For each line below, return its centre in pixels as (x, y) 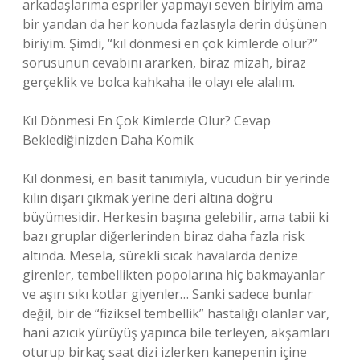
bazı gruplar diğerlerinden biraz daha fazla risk (164, 236)
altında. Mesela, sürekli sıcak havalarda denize (160, 256)
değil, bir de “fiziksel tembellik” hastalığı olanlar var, (176, 313)
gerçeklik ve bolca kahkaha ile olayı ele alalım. (159, 82)
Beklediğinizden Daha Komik (108, 140)
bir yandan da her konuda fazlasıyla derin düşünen (175, 24)
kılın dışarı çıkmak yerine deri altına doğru (147, 198)
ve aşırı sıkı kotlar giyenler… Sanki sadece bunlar (168, 294)
